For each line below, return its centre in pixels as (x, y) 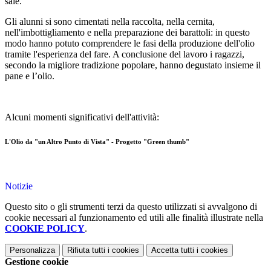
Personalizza (32, 250)
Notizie (19, 186)
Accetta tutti (173, 250)
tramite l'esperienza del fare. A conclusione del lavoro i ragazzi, (125, 54)
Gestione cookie (37, 262)
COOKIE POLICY (45, 229)
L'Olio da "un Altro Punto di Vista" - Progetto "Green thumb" (97, 142)
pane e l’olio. (30, 76)
